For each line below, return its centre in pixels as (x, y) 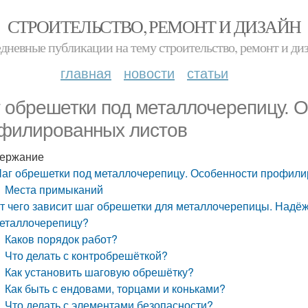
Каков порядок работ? (62, 239)
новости (149, 73)
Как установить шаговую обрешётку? (100, 272)
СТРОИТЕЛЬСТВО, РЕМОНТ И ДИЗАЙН (154, 26)
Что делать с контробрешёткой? (87, 255)
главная (86, 73)
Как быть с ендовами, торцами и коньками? (115, 288)
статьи (208, 73)
